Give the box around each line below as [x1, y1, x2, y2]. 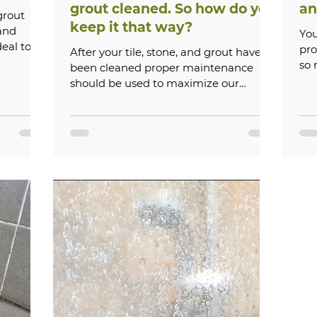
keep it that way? [70, 19, 192, 35]
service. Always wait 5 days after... [70, 92, 243, 105]
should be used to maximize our [70, 76, 239, 90]
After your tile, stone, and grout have [70, 45, 261, 59]
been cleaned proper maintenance [70, 61, 253, 74]
